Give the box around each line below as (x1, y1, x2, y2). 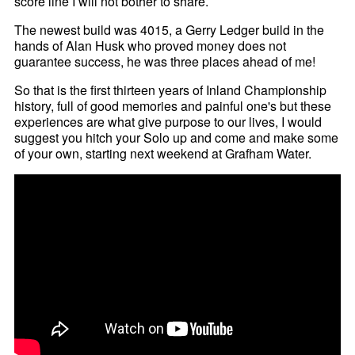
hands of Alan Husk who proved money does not (14, 36, 287, 55)
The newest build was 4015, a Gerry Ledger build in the (14, 21, 325, 40)
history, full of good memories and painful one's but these (14, 97, 332, 116)
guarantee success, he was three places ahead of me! (14, 52, 316, 71)
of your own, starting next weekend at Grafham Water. (14, 144, 312, 163)
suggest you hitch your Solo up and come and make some (14, 128, 339, 147)
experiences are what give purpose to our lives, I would (14, 113, 323, 132)
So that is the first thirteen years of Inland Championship (14, 81, 327, 100)
